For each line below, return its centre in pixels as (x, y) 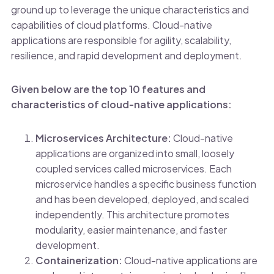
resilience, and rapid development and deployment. (126, 56)
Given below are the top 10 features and (108, 89)
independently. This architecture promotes (132, 215)
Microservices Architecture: (104, 138)
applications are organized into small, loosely (135, 154)
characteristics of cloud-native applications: (121, 105)
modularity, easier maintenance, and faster (131, 230)
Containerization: (79, 261)
